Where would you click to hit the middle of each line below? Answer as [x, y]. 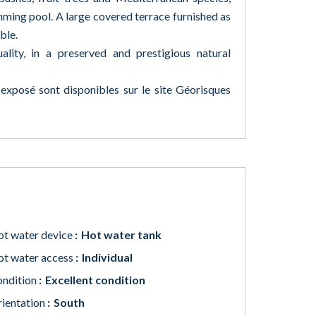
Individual [107, 257]
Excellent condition [95, 280]
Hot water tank [121, 235]
